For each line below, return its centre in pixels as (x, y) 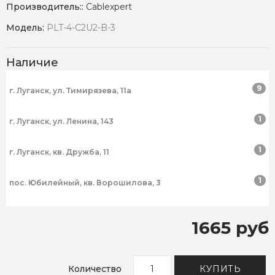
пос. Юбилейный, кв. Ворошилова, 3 (85, 183)
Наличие (32, 63)
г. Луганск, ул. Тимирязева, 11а (70, 91)
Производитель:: (46, 7)
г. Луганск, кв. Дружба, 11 (59, 152)
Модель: (26, 28)
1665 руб (230, 228)
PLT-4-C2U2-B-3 (81, 28)
